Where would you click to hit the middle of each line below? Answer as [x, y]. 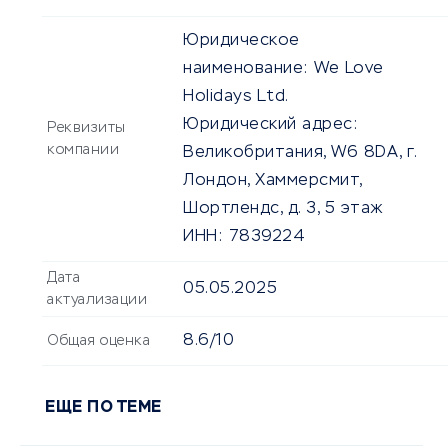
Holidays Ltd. [236, 97]
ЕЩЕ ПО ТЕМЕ [103, 408]
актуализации [97, 300]
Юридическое [241, 41]
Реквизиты [86, 128]
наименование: [246, 69]
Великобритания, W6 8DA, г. [299, 153]
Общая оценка [98, 341]
